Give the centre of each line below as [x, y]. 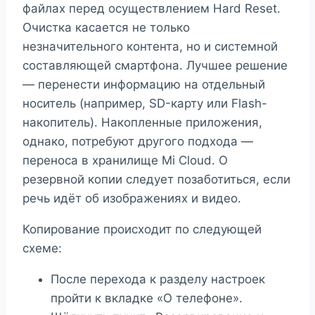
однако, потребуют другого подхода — [138, 141]
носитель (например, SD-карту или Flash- [145, 103]
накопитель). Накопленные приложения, [142, 122]
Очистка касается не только [106, 27]
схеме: [42, 248]
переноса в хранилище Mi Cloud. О [125, 160]
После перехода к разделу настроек [158, 279]
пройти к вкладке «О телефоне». [147, 298]
